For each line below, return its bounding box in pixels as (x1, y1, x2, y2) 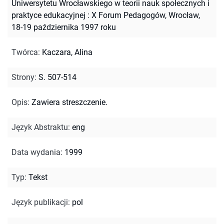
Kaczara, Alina (42, 47, 92, 57)
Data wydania (11, 147, 60, 157)
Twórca (11, 47, 38, 57)
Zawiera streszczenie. (31, 97, 107, 107)
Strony (11, 72, 34, 82)
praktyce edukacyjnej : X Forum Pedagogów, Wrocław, (11, 10, 200, 20)
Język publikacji (11, 197, 68, 207)
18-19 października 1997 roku (11, 22, 116, 32)
